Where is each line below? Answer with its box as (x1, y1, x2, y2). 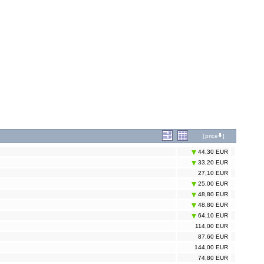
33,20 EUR (196, 159, 228, 166)
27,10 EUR (198, 170, 228, 177)
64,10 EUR (196, 212, 228, 219)
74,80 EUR (198, 255, 228, 262)
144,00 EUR (194, 244, 228, 251)
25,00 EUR (196, 180, 228, 187)
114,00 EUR (195, 223, 228, 230)
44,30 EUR (196, 148, 228, 156)
